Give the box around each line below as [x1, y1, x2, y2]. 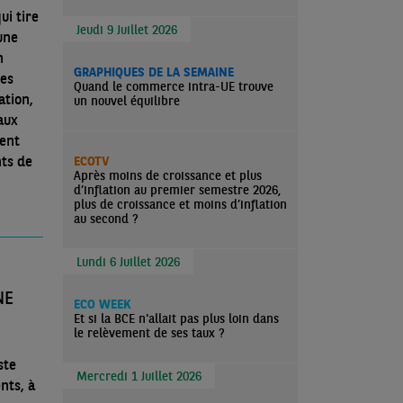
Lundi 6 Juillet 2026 [76, 254, 180, 270]
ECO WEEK [74, 296, 130, 312]
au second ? [74, 210, 139, 227]
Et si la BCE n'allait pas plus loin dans [74, 310, 279, 327]
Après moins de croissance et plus [74, 167, 262, 184]
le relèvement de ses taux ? [74, 325, 225, 341]
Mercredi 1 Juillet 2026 [76, 368, 201, 384]
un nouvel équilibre [74, 93, 180, 109]
